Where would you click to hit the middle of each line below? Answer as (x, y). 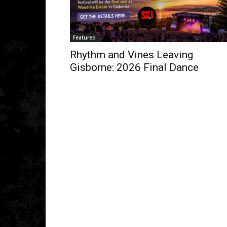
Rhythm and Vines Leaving (131, 54)
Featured (84, 37)
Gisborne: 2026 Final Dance (134, 67)
